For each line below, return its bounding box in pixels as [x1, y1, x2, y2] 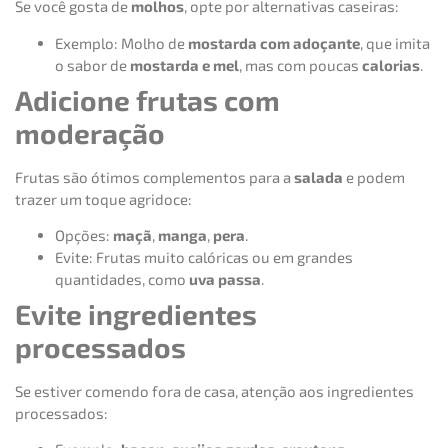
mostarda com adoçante [188, 33, 360, 52]
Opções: [55, 225, 113, 244]
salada [294, 167, 343, 186]
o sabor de [55, 55, 130, 74]
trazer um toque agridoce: [15, 189, 192, 208]
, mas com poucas [239, 55, 362, 74]
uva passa [189, 269, 261, 288]
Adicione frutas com [15, 82, 280, 117]
